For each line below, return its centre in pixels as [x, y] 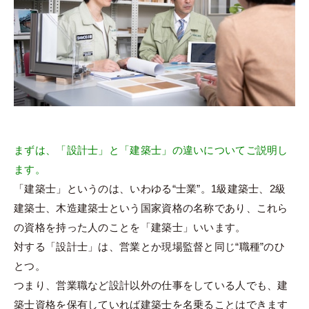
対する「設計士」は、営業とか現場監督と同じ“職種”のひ [150, 246]
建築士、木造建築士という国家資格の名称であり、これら [151, 208]
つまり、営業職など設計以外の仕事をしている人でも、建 [151, 285]
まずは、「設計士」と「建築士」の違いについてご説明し [151, 150]
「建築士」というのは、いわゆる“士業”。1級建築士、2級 [150, 188]
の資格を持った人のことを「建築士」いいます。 [130, 227]
